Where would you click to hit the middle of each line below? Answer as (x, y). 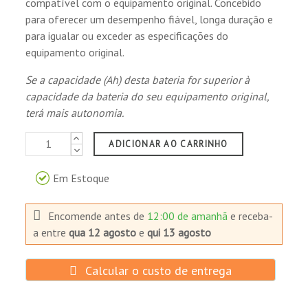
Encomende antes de (98, 216)
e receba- (252, 216)
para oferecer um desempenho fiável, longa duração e (150, 19)
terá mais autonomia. (75, 112)
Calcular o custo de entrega (156, 270)
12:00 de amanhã (189, 216)
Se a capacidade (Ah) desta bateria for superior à (138, 79)
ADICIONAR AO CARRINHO (168, 144)
